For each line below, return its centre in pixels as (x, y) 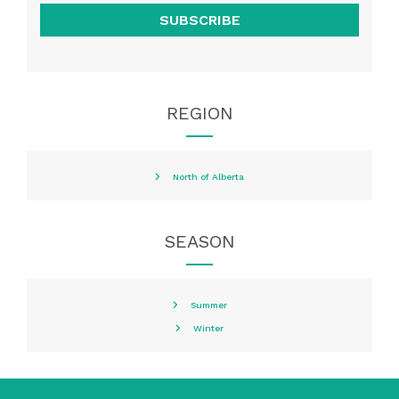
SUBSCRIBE (199, 20)
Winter (208, 329)
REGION (199, 114)
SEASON (199, 242)
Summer (208, 305)
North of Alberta (208, 177)
